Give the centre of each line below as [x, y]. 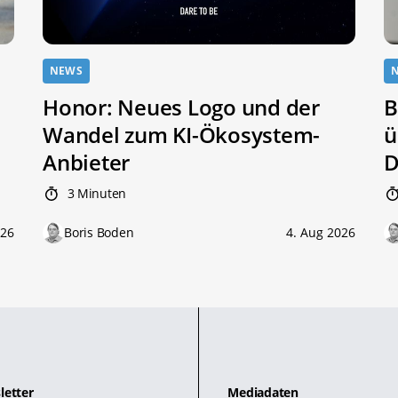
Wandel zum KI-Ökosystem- [182, 135]
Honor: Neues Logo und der [181, 107]
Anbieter [87, 163]
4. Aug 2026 [321, 233]
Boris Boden [99, 233]
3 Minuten [95, 194]
